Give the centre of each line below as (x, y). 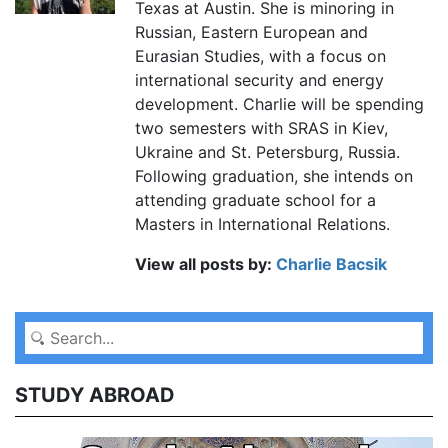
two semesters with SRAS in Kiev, (261, 127)
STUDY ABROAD (95, 394)
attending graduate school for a (255, 199)
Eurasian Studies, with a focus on (260, 55)
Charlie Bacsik (331, 263)
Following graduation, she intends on (274, 175)
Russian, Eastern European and (251, 31)
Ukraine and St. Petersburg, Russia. (267, 151)
